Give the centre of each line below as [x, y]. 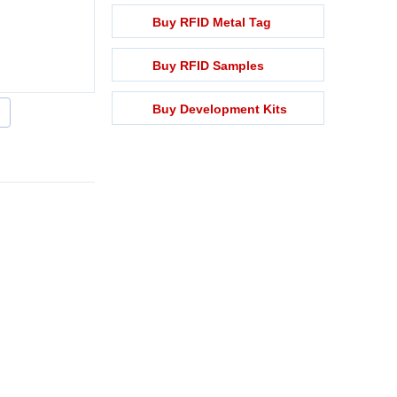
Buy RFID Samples [208, 66]
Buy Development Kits [220, 109]
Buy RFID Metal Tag [212, 22]
